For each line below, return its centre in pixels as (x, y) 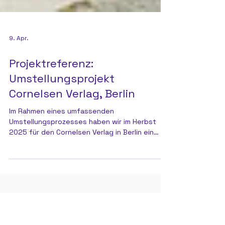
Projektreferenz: (51, 114)
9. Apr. (19, 88)
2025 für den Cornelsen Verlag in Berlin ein (81, 182)
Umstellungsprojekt (62, 129)
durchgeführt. (33, 203)
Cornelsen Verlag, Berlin (72, 144)
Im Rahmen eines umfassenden (62, 161)
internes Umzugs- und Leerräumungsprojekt (83, 193)
